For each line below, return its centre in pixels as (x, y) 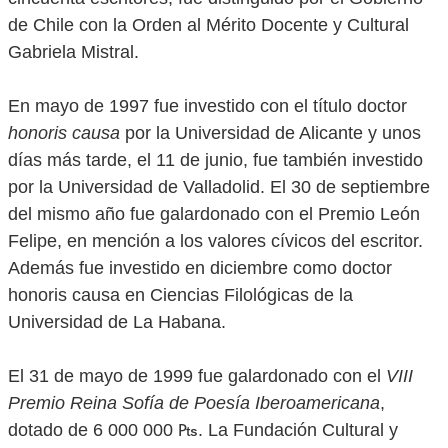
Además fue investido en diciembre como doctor (200, 268)
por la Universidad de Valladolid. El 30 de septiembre (219, 187)
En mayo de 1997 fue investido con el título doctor (207, 106)
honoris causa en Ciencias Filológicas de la (180, 295)
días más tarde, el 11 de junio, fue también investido (215, 160)
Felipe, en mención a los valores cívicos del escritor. (215, 241)
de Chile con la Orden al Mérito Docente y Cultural (208, 25)
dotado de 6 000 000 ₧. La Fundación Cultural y (203, 430)
